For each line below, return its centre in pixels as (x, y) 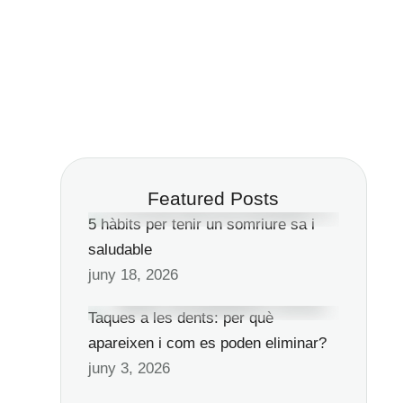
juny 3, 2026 (129, 368)
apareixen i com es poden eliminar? (207, 343)
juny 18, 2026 (133, 275)
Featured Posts (214, 198)
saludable (120, 250)
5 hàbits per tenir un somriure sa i (201, 224)
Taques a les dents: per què (180, 318)
